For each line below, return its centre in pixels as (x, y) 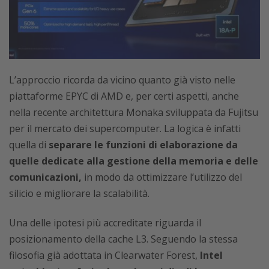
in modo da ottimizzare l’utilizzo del (163, 177)
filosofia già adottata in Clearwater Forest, (103, 255)
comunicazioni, (47, 177)
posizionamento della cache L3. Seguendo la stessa (123, 239)
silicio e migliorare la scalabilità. (79, 194)
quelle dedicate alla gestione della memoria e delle (134, 161)
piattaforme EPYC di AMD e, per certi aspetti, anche (124, 96)
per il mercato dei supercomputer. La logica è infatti (125, 129)
